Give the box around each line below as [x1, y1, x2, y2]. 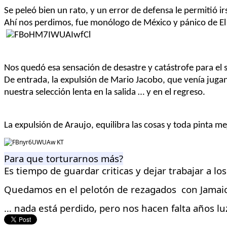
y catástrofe [148, 63, 194, 73]
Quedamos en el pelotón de [4, 182, 131, 196]
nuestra [4, 87, 33, 97]
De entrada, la [4, 75, 60, 85]
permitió [184, 6, 217, 16]
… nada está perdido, [4, 201, 99, 214]
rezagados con [131, 182, 198, 196]
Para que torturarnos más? [4, 152, 123, 165]
